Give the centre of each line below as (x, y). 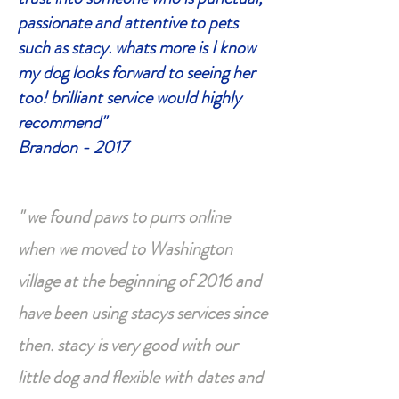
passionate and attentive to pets (128, 23)
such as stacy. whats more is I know (137, 48)
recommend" (62, 122)
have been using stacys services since (142, 313)
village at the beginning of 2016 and (139, 281)
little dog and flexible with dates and (140, 377)
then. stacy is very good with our (127, 345)
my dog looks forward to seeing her (136, 73)
